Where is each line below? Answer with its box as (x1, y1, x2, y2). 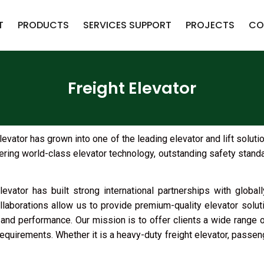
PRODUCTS (17, 18, 69, 32)
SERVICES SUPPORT (82, 18, 171, 32)
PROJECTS (185, 18, 235, 32)
